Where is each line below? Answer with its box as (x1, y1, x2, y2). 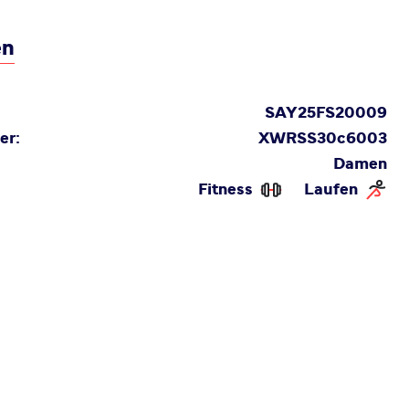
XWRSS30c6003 (258, 131, 387, 147)
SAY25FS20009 (265, 105, 387, 121)
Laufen (304, 182, 358, 198)
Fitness (198, 182, 253, 198)
